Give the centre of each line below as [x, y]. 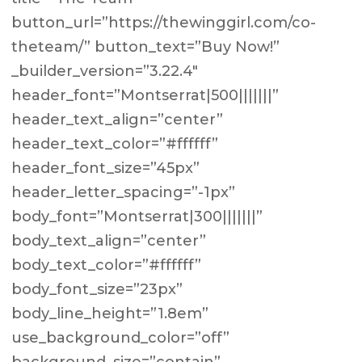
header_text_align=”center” [118, 120]
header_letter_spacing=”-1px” [124, 192]
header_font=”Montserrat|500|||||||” [145, 95]
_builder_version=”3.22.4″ [105, 71]
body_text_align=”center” [109, 241]
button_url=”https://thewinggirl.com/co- [164, 23]
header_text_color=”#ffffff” [115, 144]
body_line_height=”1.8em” [110, 314]
